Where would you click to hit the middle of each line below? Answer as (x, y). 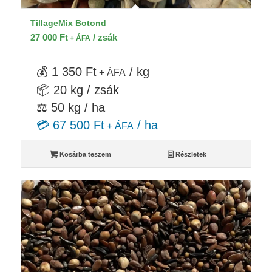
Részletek (190, 155)
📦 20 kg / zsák (77, 90)
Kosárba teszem (84, 155)
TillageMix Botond (68, 23)
